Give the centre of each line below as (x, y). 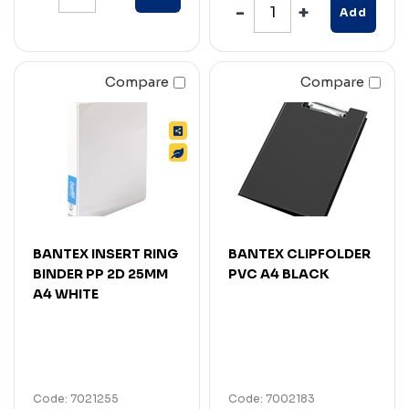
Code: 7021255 (76, 398)
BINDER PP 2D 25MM (100, 273)
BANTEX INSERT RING (105, 253)
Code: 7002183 (272, 398)
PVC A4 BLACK (279, 273)
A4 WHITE (66, 294)
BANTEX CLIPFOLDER (299, 253)
